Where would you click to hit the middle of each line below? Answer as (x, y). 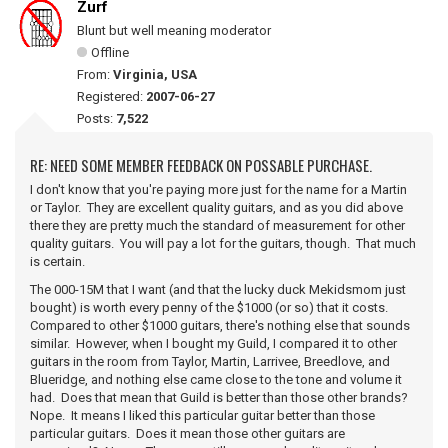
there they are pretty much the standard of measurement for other (217, 225)
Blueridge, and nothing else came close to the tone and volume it (216, 379)
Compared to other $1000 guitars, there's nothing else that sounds (220, 325)
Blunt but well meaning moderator (174, 30)
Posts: (96, 118)
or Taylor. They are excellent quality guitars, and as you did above (216, 207)
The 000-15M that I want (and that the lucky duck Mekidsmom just (218, 289)
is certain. (59, 261)
